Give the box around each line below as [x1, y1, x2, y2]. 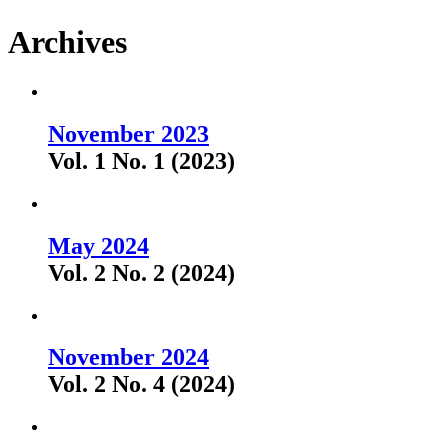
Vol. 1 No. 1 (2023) [48, 147, 235, 174]
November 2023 [48, 120, 209, 147]
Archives [8, 24, 127, 61]
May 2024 [48, 232, 149, 259]
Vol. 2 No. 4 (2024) [48, 371, 235, 398]
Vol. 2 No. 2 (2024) [48, 259, 235, 286]
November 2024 [48, 344, 209, 371]
